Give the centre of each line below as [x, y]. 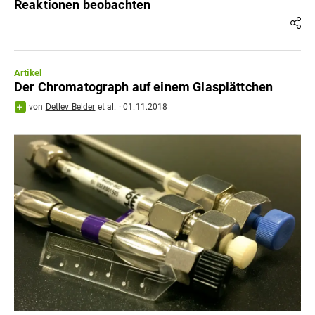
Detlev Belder [70, 107]
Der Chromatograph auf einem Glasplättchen [144, 87]
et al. [106, 107]
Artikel [28, 73]
